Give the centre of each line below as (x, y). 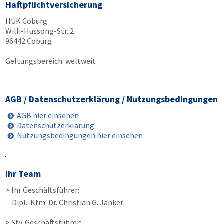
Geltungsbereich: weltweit (51, 61)
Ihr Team (23, 174)
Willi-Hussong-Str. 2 (40, 31)
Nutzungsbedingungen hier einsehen (80, 135)
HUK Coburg (26, 21)
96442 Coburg (29, 41)
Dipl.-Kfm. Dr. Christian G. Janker (68, 202)
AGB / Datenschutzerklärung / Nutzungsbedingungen (112, 99)
